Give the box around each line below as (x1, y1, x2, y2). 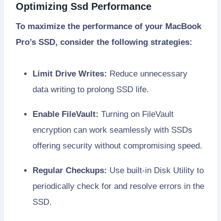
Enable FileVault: (33, 110, 99, 119)
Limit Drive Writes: (33, 69, 107, 79)
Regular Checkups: (33, 166, 107, 176)
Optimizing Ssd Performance (16, 1, 151, 12)
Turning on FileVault (99, 110, 174, 119)
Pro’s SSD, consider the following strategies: (16, 37, 192, 47)
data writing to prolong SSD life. (33, 85, 149, 95)
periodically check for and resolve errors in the (33, 182, 204, 191)
